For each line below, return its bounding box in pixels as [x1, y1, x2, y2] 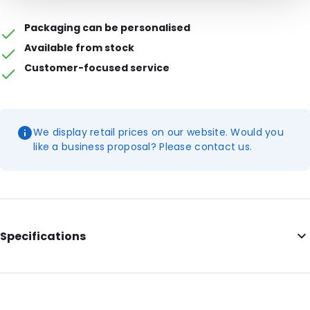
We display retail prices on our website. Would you [33, 125, 284, 139]
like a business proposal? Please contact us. [33, 140, 253, 154]
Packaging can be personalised [24, 21, 191, 35]
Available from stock [24, 41, 135, 55]
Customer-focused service [24, 61, 170, 75]
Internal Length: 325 [3, 286, 98, 300]
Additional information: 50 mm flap [3, 265, 174, 279]
